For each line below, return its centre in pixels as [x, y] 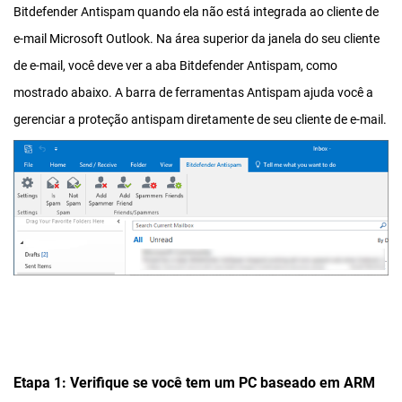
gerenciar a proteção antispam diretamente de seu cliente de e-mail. [200, 119]
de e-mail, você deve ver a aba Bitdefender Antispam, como [175, 66]
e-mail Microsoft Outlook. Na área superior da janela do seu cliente [197, 39]
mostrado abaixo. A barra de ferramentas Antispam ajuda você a [193, 92]
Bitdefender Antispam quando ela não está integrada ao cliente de [196, 12]
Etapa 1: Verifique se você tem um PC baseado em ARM [194, 382]
